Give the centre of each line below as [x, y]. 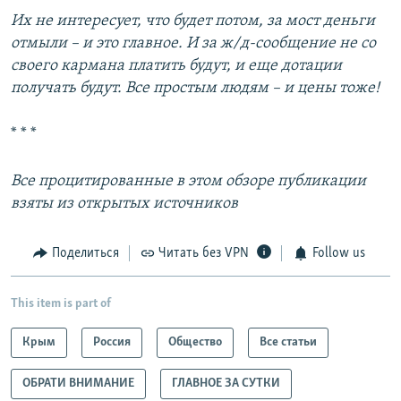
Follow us [338, 254]
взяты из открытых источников [124, 204]
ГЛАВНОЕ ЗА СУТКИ [226, 383]
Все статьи [288, 342]
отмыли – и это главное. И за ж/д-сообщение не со [193, 44]
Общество [195, 342]
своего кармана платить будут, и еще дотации [176, 66]
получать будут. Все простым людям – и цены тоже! [195, 89]
